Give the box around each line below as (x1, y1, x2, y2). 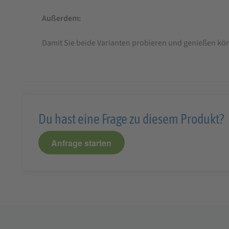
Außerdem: (41, 13, 81, 25)
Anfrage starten (51, 136, 112, 149)
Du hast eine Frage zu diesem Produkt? (38, 111, 224, 127)
